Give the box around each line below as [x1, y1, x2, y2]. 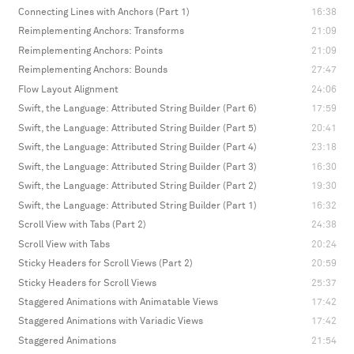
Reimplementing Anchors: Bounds [17, 65, 168, 76]
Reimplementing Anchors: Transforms [17, 26, 184, 37]
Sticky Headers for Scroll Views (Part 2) [17, 258, 193, 269]
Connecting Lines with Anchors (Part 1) [17, 6, 190, 17]
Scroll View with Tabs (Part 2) [17, 220, 146, 231]
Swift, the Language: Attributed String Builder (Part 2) [17, 181, 257, 192]
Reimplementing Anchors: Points [17, 45, 163, 56]
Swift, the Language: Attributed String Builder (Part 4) [17, 142, 257, 153]
